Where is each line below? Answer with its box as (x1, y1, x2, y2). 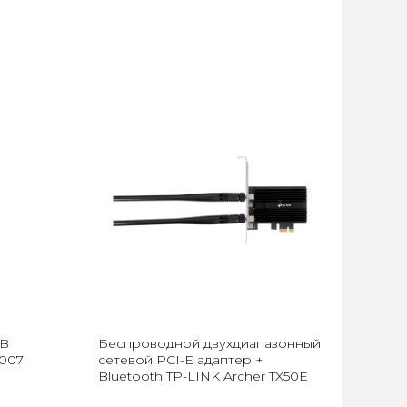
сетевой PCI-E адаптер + (98, 352, 264, 368)
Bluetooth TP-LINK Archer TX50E (98, 368, 309, 384)
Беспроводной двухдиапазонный (98, 335, 322, 352)
